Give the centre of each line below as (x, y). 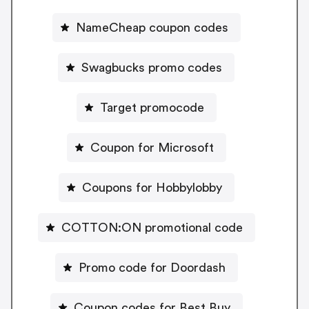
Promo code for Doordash (152, 267)
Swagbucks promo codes (152, 67)
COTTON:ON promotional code (152, 227)
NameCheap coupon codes (152, 27)
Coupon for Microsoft (152, 147)
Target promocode (152, 107)
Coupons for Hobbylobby (152, 187)
